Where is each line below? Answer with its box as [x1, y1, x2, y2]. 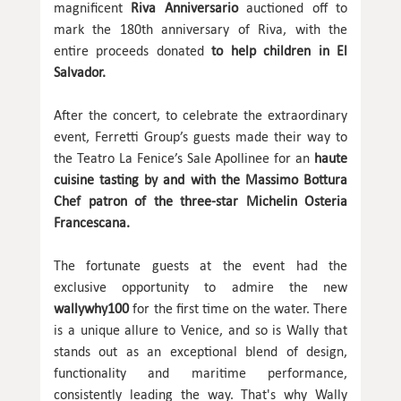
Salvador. [54, 63, 106, 81]
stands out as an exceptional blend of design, [54, 342, 347, 360]
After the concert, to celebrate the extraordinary [54, 106, 347, 124]
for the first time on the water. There [129, 299, 347, 317]
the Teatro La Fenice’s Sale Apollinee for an [54, 149, 311, 166]
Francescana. [54, 213, 130, 231]
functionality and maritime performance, [54, 363, 347, 381]
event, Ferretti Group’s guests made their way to [54, 127, 347, 145]
